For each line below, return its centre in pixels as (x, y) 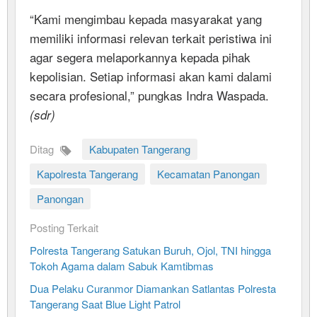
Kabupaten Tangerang (140, 149)
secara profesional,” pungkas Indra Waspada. (149, 95)
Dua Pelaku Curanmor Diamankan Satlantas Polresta (153, 288)
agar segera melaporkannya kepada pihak (140, 57)
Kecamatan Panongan (208, 173)
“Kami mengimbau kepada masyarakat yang (146, 18)
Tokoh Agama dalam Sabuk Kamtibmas (122, 265)
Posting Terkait (64, 227)
